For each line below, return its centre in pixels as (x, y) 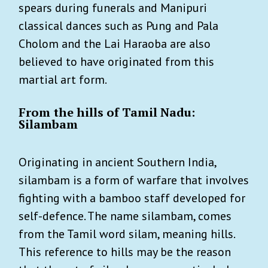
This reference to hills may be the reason (125, 252)
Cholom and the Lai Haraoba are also (115, 43)
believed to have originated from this (116, 61)
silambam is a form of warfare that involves (134, 180)
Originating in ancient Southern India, (117, 162)
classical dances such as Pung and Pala (118, 25)
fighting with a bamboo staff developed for (132, 198)
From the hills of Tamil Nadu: (107, 112)
